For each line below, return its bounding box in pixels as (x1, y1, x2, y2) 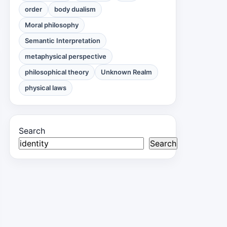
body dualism (54, 5, 96, 13)
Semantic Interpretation (25, 36, 100, 45)
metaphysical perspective (25, 52, 106, 60)
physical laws (25, 84, 66, 92)
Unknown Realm (101, 68, 152, 76)
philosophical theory (25, 68, 89, 76)
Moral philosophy (25, 21, 79, 29)
